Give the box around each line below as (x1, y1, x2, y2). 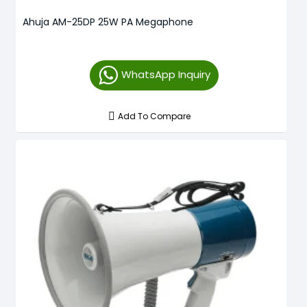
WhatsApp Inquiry (121, 66, 210, 82)
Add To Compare (118, 110, 191, 122)
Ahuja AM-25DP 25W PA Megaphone (23, 14, 193, 29)
